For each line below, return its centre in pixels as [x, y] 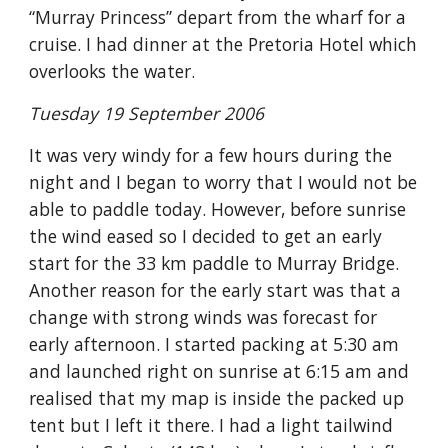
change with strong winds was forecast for [203, 317]
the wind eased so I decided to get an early [206, 236]
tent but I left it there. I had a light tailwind [211, 425]
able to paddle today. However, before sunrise [218, 209]
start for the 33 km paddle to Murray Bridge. [214, 263]
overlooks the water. [112, 71]
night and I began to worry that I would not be [223, 182]
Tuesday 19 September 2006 [149, 113]
